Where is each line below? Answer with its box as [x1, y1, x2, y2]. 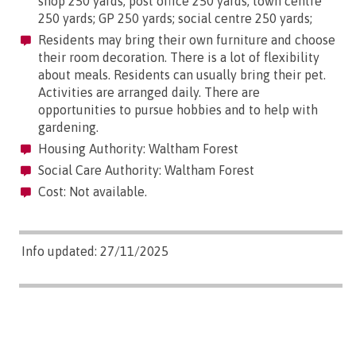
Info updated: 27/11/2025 [21, 244, 168, 259]
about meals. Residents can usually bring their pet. [38, 68, 326, 83]
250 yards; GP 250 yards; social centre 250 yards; [38, 11, 312, 26]
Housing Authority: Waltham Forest [35, 141, 238, 157]
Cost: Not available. [35, 184, 147, 199]
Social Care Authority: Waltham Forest [35, 163, 254, 178]
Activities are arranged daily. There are [38, 85, 260, 100]
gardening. [38, 120, 99, 135]
